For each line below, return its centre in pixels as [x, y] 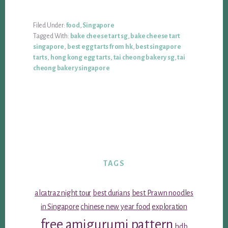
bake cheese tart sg [99, 36]
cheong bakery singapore [72, 68]
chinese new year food [116, 207]
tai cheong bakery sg [144, 58]
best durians [111, 193]
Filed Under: [50, 25]
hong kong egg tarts [80, 58]
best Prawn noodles [162, 193]
